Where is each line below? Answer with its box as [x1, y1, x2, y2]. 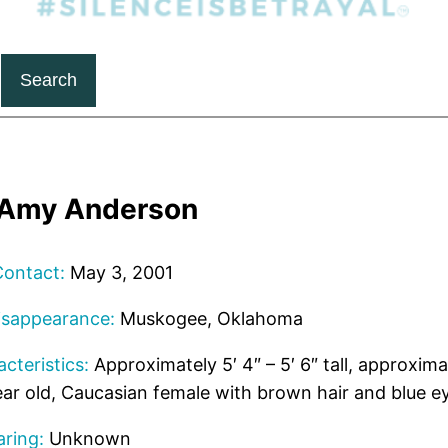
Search [19, 70, 77, 91]
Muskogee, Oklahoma [114, 308, 303, 330]
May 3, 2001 [64, 262, 173, 284]
